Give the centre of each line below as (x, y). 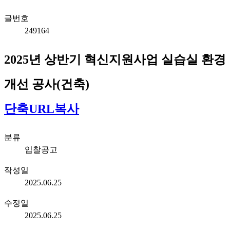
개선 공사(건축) (47, 84)
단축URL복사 (42, 109)
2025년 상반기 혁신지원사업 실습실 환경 (115, 59)
